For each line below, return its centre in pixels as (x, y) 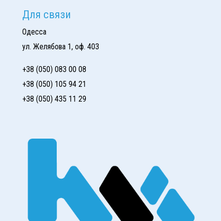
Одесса (34, 32)
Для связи (46, 15)
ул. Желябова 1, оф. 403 (60, 47)
